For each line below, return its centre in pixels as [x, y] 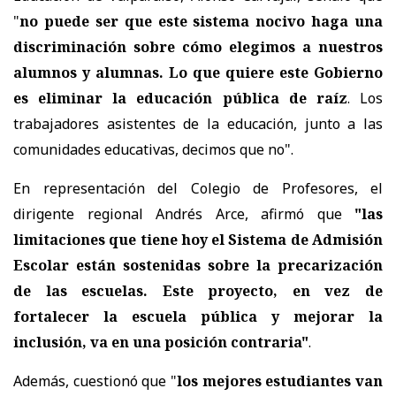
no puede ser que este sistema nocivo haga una [201, 21]
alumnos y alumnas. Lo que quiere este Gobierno [198, 72]
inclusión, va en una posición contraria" [161, 342]
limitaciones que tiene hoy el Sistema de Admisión [198, 239]
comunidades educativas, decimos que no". [153, 149]
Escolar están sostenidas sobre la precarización [198, 265]
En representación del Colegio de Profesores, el [198, 188]
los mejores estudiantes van [280, 381]
